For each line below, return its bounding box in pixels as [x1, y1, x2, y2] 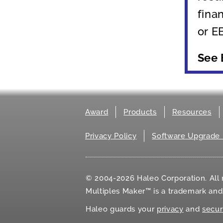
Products [123, 107, 157, 116]
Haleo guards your [86, 205, 157, 214]
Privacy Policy [85, 131, 137, 140]
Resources [172, 107, 212, 116]
